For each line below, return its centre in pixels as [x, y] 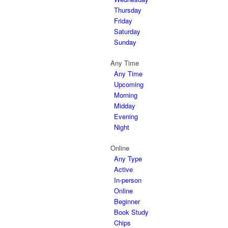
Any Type [128, 159]
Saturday [127, 31]
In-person [128, 180]
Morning [126, 95]
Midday [125, 106]
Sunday [125, 42]
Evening [126, 116]
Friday [123, 21]
